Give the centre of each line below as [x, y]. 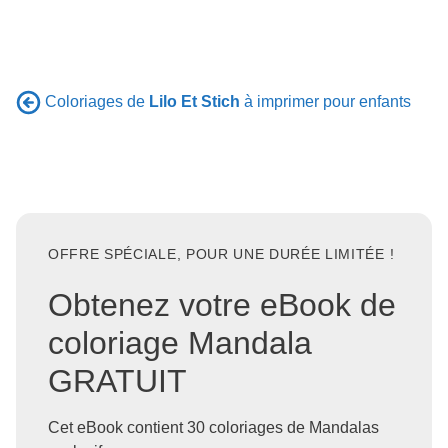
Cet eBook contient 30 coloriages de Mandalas [213, 427]
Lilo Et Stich [194, 101]
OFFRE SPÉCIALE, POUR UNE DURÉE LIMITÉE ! [221, 255]
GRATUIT [117, 380]
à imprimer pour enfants [325, 101]
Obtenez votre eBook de [222, 304]
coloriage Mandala [180, 342]
